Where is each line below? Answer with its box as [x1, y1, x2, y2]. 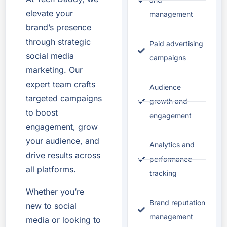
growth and [149, 97, 187, 106]
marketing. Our [26, 65, 83, 75]
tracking [149, 169, 177, 178]
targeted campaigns [26, 93, 102, 104]
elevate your [26, 8, 73, 19]
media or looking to [26, 215, 101, 225]
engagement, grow [26, 122, 98, 132]
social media [26, 51, 74, 61]
